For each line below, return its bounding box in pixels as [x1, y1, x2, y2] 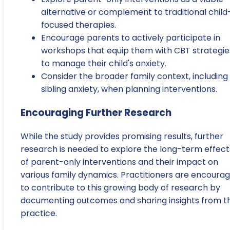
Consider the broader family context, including [41, 70, 228, 83]
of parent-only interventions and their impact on [21, 156, 218, 168]
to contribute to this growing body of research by [21, 181, 220, 194]
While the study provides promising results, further [21, 130, 223, 142]
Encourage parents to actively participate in [41, 32, 220, 44]
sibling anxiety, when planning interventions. [41, 83, 217, 95]
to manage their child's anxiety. [41, 57, 166, 70]
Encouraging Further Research [21, 106, 171, 120]
